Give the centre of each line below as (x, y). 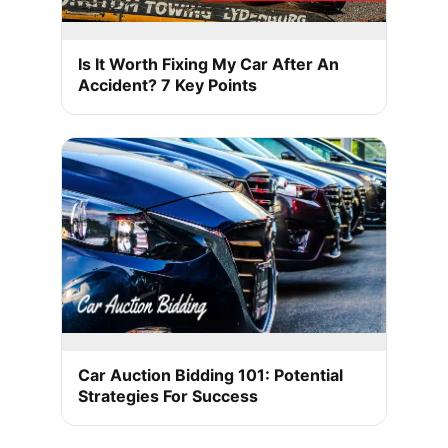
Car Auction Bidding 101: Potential (210, 375)
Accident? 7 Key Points (167, 84)
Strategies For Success (168, 396)
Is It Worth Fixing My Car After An (208, 63)
